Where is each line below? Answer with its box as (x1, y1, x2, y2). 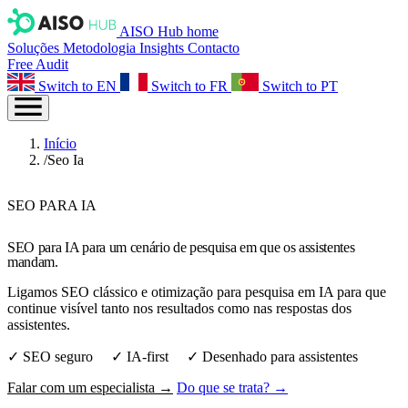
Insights (139, 40, 188, 56)
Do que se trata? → (177, 380, 288, 396)
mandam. (7, 254, 58, 270)
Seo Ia (47, 152, 84, 168)
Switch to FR (151, 78, 228, 94)
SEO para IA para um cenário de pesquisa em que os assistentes (7, 240, 355, 256)
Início (44, 136, 76, 151)
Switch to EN (38, 78, 117, 94)
